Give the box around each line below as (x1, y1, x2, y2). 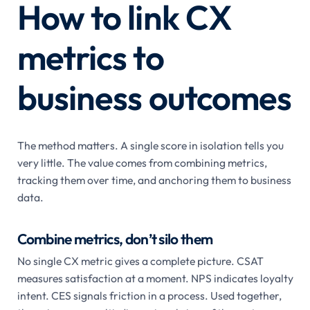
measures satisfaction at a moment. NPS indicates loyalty (17, 271, 293, 285)
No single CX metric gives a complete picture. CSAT (17, 253, 264, 268)
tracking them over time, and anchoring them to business (17, 172, 291, 187)
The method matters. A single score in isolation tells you (17, 138, 284, 152)
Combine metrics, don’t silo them (17, 229, 213, 248)
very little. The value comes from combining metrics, (17, 155, 267, 170)
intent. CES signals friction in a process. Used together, (17, 288, 282, 302)
